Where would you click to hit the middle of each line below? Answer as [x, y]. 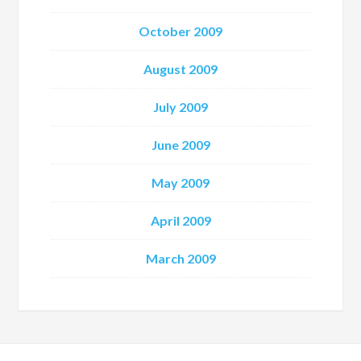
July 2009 [180, 107]
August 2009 [180, 69]
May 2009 [180, 183]
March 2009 [180, 258]
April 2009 [180, 220]
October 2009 [180, 31]
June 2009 [180, 145]
